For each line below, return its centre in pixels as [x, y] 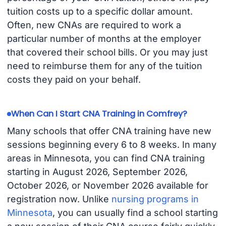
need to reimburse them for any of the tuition [104, 66]
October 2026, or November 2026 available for [107, 185]
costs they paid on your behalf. [74, 80]
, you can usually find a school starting [135, 212]
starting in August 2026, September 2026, [97, 172]
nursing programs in [155, 199]
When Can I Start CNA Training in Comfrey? [99, 114]
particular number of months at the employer [104, 39]
